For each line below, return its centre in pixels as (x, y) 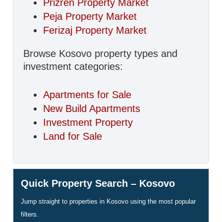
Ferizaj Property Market (95, 30)
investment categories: (73, 66)
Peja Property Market (90, 16)
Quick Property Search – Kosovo (98, 183)
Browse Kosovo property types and (101, 54)
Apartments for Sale (87, 95)
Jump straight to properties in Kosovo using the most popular (109, 201)
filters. (30, 214)
